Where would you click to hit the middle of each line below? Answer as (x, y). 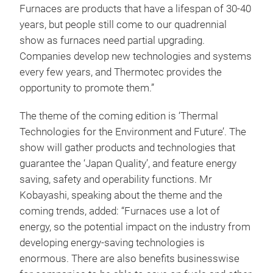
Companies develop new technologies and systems (136, 56)
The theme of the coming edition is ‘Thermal (119, 116)
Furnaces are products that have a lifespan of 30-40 (135, 9)
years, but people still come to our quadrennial (123, 25)
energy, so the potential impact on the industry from (135, 227)
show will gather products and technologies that (127, 148)
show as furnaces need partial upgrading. (112, 41)
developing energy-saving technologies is (112, 243)
